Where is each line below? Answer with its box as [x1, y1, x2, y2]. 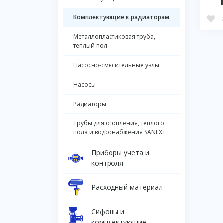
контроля [91, 158, 123, 168]
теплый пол [73, 41, 107, 50]
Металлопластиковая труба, [73, 32, 155, 41]
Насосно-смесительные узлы [73, 60, 159, 69]
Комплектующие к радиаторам [73, 12, 169, 21]
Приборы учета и [91, 147, 149, 157]
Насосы [73, 80, 96, 89]
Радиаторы [73, 99, 106, 108]
